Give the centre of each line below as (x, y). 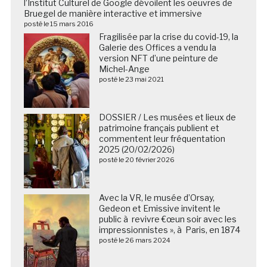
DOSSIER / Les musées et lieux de (167, 117)
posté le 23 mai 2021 (131, 79)
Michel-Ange (124, 69)
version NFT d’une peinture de (158, 58)
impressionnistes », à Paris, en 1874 (169, 229)
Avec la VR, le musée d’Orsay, (156, 197)
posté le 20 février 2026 (136, 159)
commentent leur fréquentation (162, 138)
